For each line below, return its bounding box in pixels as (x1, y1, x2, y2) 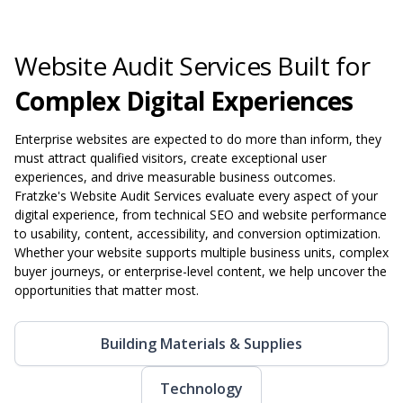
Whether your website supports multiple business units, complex (14, 243, 389, 261)
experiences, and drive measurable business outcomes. (14, 167, 336, 185)
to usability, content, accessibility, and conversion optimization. (14, 224, 381, 242)
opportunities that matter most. (14, 281, 199, 299)
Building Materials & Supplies (101, 333, 302, 354)
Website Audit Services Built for (14, 48, 371, 83)
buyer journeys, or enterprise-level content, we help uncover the (14, 262, 387, 280)
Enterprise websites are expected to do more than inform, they (14, 130, 381, 148)
